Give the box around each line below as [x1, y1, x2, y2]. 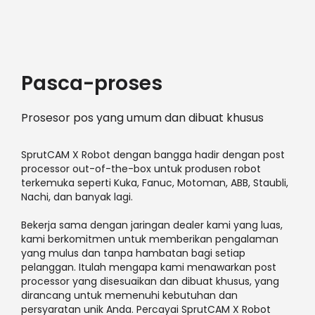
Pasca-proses [20, 69, 162, 98]
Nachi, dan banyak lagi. [20, 190, 133, 205]
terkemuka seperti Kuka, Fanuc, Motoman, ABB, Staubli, [20, 176, 288, 191]
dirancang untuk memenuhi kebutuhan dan [20, 288, 238, 303]
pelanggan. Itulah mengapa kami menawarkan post [20, 260, 276, 275]
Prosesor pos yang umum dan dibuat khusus [20, 110, 264, 127]
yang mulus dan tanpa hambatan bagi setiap [20, 246, 245, 261]
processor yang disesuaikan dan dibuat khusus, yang [20, 274, 279, 289]
